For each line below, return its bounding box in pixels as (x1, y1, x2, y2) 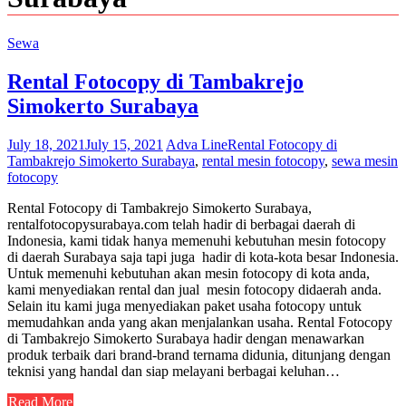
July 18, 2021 (7, 136, 85, 152)
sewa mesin (332, 152, 398, 169)
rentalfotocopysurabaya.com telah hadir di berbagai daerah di (7, 216, 355, 232)
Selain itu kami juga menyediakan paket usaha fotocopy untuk (7, 297, 362, 314)
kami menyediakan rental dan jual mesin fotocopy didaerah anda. (7, 281, 382, 297)
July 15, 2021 (85, 136, 163, 152)
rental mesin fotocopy (202, 152, 324, 169)
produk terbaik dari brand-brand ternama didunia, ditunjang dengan (7, 346, 391, 362)
